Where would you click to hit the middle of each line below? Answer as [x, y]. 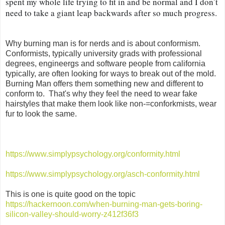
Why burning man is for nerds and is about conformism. [104, 43]
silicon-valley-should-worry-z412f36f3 [72, 214]
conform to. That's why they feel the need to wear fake [101, 93]
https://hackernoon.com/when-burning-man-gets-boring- [104, 204]
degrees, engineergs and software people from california [105, 63]
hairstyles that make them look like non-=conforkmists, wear [111, 103]
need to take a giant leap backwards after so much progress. [111, 13]
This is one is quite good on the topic [71, 194]
